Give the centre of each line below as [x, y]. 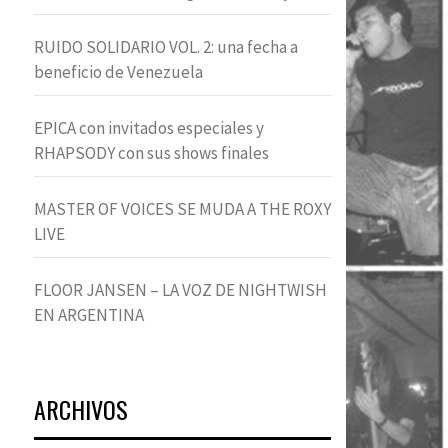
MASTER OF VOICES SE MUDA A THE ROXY [182, 209]
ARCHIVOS [81, 409]
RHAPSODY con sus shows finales [151, 153]
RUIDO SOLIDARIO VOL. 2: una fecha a [166, 47]
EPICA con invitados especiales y [149, 128]
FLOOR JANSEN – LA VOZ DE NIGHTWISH [180, 290]
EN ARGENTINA [89, 315]
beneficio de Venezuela [118, 72]
